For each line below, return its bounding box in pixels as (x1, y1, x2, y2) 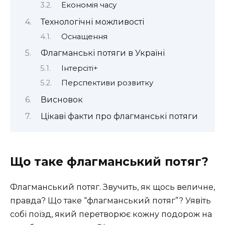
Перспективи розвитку (61, 78, 153, 88)
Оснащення (61, 32, 107, 42)
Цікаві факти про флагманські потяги (40, 111, 198, 122)
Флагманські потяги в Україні (40, 48, 165, 58)
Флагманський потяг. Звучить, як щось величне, (10, 182, 215, 192)
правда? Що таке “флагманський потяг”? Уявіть (10, 196, 211, 206)
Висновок (40, 94, 83, 104)
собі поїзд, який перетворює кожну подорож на (10, 209, 212, 219)
